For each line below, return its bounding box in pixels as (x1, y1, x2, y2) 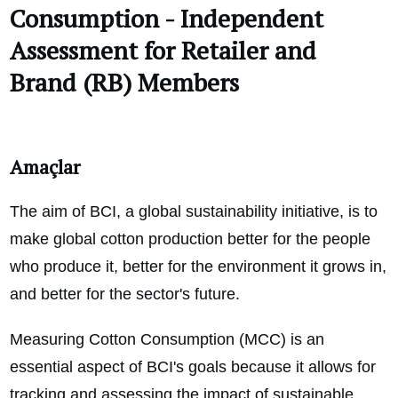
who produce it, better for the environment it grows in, (10, 258, 386, 276)
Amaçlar (10, 154, 80, 180)
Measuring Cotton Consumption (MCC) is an (10, 330, 324, 349)
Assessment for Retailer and (10, 34, 316, 68)
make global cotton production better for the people (10, 230, 370, 249)
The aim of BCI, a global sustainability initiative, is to (10, 203, 378, 221)
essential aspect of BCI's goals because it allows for (10, 358, 376, 377)
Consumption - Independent (10, 2, 323, 36)
